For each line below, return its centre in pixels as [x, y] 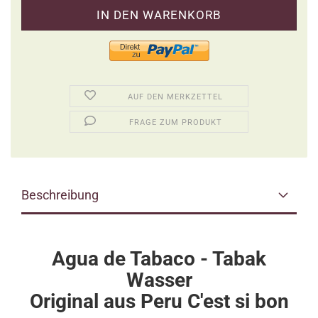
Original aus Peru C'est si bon [159, 301]
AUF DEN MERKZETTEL [176, 97]
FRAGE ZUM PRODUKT [175, 122]
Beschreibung [60, 195]
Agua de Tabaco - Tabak [159, 259]
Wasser [159, 280]
